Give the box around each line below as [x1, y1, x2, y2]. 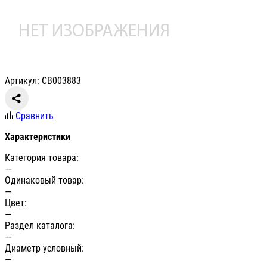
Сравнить [15, 110, 54, 122]
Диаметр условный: [5, 243, 84, 254]
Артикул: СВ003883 [5, 75, 81, 87]
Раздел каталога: [5, 220, 75, 232]
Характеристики [5, 131, 70, 143]
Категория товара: [5, 152, 79, 164]
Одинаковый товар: [5, 175, 84, 187]
